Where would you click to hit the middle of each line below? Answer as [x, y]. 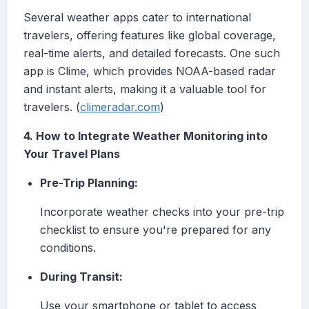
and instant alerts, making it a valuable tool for [145, 89]
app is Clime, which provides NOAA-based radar [150, 71]
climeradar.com [120, 107]
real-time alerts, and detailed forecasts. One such [152, 53]
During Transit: [81, 277]
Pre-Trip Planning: [89, 183]
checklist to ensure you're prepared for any [156, 230]
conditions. [68, 248]
